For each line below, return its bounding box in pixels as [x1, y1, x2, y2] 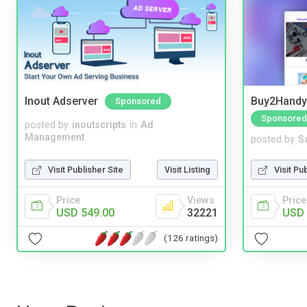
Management [25, 131, 84, 143]
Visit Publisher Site [48, 164, 123, 175]
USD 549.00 [56, 206, 114, 219]
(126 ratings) [164, 232, 218, 244]
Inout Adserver [25, 95, 98, 108]
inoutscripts [72, 119, 126, 131]
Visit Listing [164, 164, 210, 175]
